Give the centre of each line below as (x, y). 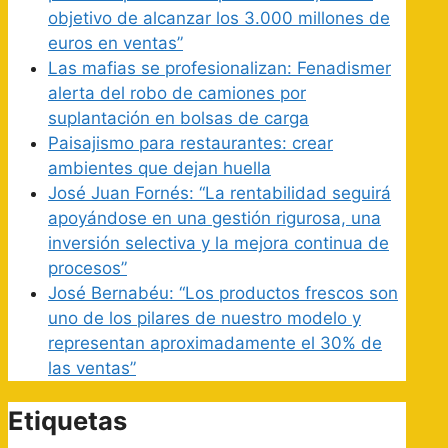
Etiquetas (67, 420)
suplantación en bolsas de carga (178, 117)
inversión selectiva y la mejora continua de (218, 242)
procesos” (87, 267)
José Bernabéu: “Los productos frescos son (223, 292)
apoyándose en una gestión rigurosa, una (214, 217)
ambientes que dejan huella (159, 167)
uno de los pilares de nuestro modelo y (204, 317)
